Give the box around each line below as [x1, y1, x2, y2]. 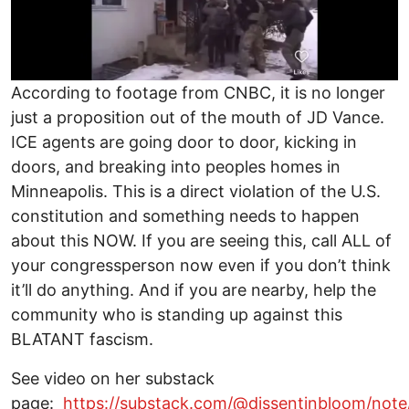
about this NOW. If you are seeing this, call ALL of [11, 231, 392, 251]
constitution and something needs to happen [11, 206, 360, 226]
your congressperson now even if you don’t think [11, 256, 391, 276]
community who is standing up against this [11, 305, 342, 325]
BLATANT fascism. [11, 330, 153, 350]
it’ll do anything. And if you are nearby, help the [11, 280, 376, 300]
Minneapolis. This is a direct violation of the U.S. [11, 182, 381, 202]
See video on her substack [11, 369, 215, 389]
